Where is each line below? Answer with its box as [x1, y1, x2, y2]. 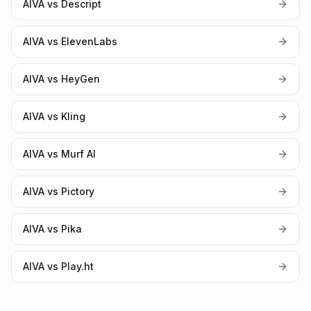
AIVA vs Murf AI [23, 148, 96, 160]
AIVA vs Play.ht [23, 260, 94, 272]
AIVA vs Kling [23, 110, 85, 122]
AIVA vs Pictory [23, 185, 94, 197]
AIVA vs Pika [23, 223, 82, 235]
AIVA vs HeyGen [23, 73, 100, 85]
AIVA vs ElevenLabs [23, 35, 117, 47]
